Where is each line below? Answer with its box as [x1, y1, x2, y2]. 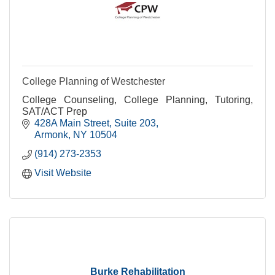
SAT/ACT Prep [22, 106, 87, 117]
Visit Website [34, 168, 91, 179]
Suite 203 [114, 118, 156, 129]
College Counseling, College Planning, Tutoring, [22, 95, 253, 106]
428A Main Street [34, 118, 109, 129]
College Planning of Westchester [22, 76, 165, 87]
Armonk [34, 130, 68, 141]
